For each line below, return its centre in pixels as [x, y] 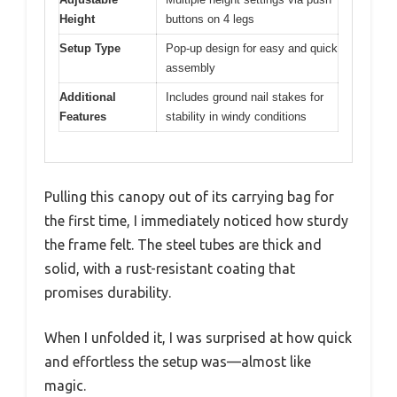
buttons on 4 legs [210, 19]
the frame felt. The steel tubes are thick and [183, 245]
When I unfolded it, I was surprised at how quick [198, 338]
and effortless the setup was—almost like [178, 362]
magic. [65, 386]
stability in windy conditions [236, 116]
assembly [191, 67]
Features [83, 116]
